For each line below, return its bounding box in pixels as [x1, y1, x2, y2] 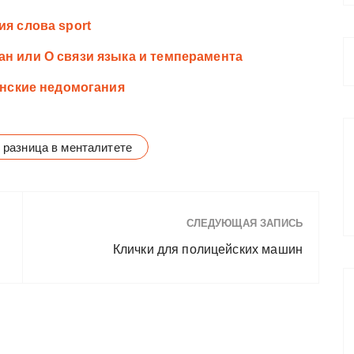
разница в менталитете [2, 140, 133, 154]
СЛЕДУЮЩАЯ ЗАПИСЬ [186, 217, 303, 229]
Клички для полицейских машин [112, 242, 303, 256]
